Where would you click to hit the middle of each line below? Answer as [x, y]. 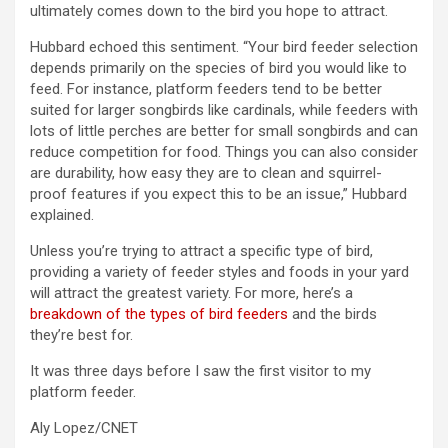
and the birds [332, 314]
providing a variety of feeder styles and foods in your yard [219, 272]
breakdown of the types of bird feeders [159, 314]
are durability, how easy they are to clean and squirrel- [206, 173]
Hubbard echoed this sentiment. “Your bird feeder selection [224, 47]
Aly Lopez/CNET [84, 428]
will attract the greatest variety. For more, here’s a [191, 293]
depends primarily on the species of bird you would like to [218, 68]
